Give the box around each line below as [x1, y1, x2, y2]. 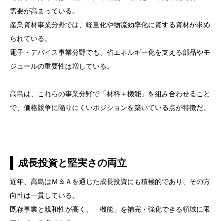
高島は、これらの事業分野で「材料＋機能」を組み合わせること [10, 89, 210, 98]
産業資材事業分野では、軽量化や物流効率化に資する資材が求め [10, 20, 210, 29]
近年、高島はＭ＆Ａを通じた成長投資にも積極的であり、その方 [10, 177, 210, 185]
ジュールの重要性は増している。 [10, 62, 113, 70]
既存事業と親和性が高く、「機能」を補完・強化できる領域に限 [10, 205, 210, 213]
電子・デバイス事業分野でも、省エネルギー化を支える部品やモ [10, 48, 210, 56]
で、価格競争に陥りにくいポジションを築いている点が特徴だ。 [10, 103, 210, 111]
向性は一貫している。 [10, 191, 79, 199]
